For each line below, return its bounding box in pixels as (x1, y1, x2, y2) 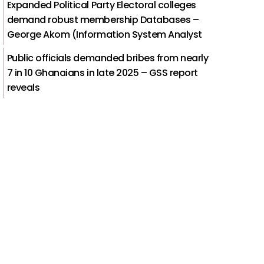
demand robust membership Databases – (6, 12, 199, 27)
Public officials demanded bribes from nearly (6, 51, 209, 65)
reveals (6, 80, 40, 94)
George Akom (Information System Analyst (6, 27, 202, 41)
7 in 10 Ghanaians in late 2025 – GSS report (6, 65, 199, 80)
